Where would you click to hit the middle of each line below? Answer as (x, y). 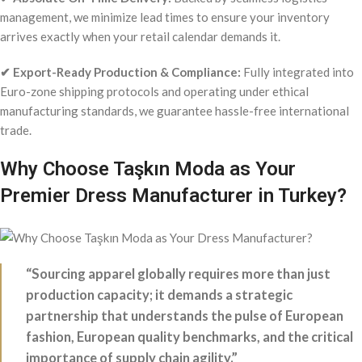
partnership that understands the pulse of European (185, 316)
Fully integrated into (297, 72)
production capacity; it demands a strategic (159, 295)
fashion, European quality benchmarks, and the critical (189, 337)
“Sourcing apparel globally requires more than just (178, 274)
